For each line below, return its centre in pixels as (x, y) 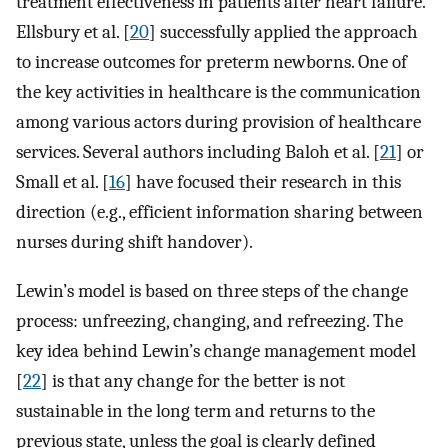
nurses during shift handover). (134, 241)
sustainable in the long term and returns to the (195, 410)
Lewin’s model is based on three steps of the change (212, 290)
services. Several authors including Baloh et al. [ (198, 151)
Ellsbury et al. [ (73, 31)
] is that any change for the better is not (193, 380)
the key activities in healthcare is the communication (218, 91)
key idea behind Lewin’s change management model (216, 350)
